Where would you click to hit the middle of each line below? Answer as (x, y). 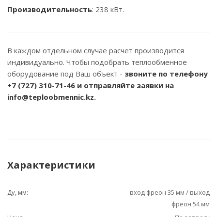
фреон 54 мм (191, 204)
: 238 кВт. (108, 9)
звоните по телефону (166, 74)
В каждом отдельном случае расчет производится (96, 50)
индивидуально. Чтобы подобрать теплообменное (97, 62)
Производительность (50, 9)
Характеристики (51, 165)
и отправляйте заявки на (124, 85)
